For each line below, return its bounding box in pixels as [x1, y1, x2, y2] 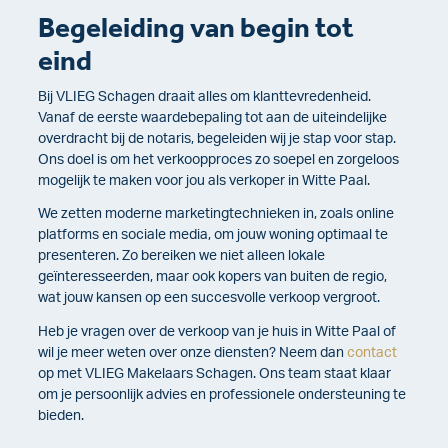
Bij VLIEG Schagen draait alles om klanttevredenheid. [38, 89, 371, 104]
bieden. [38, 408, 84, 423]
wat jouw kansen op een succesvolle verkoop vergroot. [38, 291, 380, 306]
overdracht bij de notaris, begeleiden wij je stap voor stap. [38, 131, 396, 146]
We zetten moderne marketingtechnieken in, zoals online [38, 207, 394, 222]
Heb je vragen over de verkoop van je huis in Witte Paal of [38, 324, 396, 339]
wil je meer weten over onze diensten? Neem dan [38, 345, 347, 360]
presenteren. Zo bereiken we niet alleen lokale [38, 249, 325, 264]
